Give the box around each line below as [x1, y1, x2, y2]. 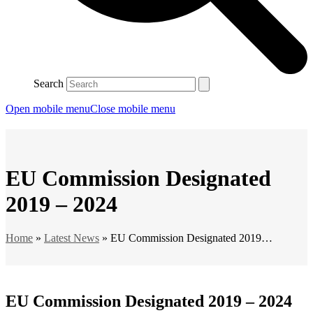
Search [34, 78, 64, 90]
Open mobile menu [6, 103, 90, 115]
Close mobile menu [90, 103, 175, 115]
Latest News [44, 232, 99, 245]
